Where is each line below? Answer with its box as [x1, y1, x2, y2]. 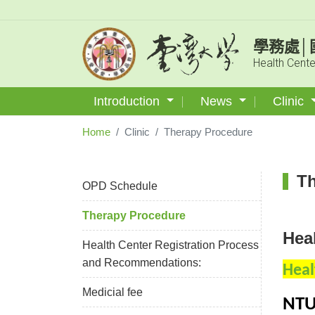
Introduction [94, 94, 163, 109]
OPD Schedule [82, 180, 157, 193]
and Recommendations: [82, 257, 201, 269]
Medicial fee [82, 286, 143, 299]
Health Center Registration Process [82, 239, 259, 252]
